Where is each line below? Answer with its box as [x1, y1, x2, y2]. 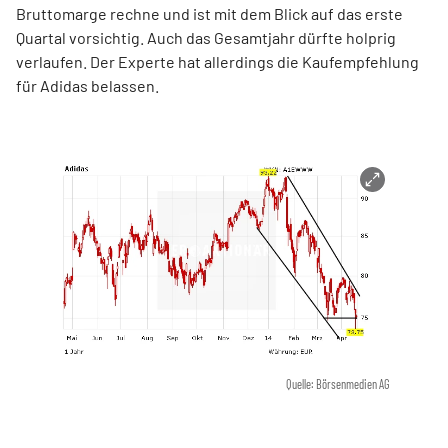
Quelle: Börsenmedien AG [286, 376, 391, 391]
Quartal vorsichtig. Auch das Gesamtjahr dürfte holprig [16, 28, 396, 48]
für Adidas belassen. [16, 76, 159, 96]
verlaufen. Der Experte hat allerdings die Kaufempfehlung [16, 52, 419, 72]
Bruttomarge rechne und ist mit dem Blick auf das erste [16, 4, 403, 24]
